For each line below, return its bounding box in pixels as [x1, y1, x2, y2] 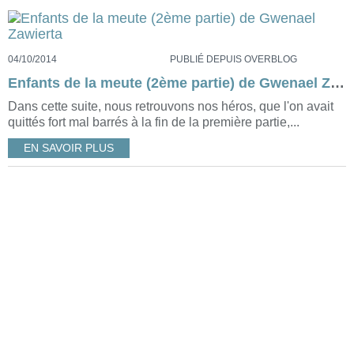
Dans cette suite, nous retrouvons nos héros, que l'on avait [8, 100, 333, 114]
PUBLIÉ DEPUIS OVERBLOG [169, 54, 297, 66]
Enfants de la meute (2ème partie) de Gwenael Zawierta [330, 75, 345, 92]
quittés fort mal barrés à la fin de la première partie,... [8, 115, 299, 130]
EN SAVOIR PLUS [24, 142, 114, 155]
